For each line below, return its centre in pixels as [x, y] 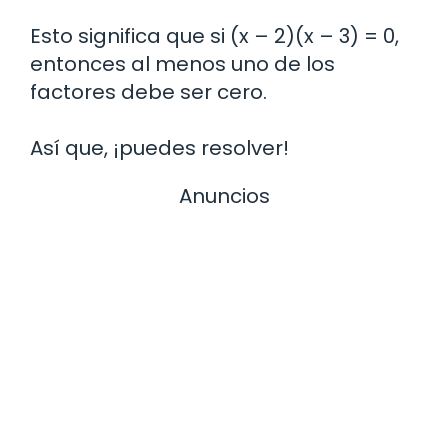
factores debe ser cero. [148, 91]
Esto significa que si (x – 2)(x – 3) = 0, [214, 35]
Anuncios [224, 195]
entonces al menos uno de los [182, 63]
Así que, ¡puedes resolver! [159, 147]
